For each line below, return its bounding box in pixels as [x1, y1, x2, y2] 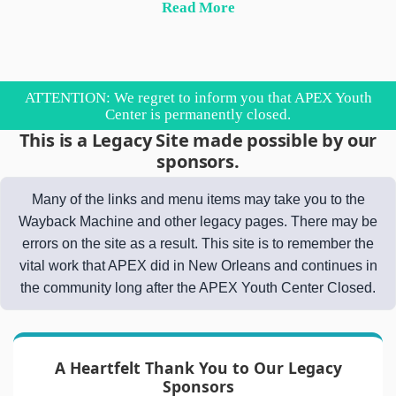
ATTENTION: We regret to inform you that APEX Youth [24, 88, 372, 106]
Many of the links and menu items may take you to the [31, 192, 365, 208]
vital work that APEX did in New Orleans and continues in [19, 258, 377, 274]
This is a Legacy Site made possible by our [19, 128, 377, 153]
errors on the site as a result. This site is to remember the [22, 236, 374, 252]
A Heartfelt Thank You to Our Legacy [54, 357, 342, 379]
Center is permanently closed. [105, 105, 291, 123]
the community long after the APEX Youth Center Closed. [20, 280, 376, 296]
